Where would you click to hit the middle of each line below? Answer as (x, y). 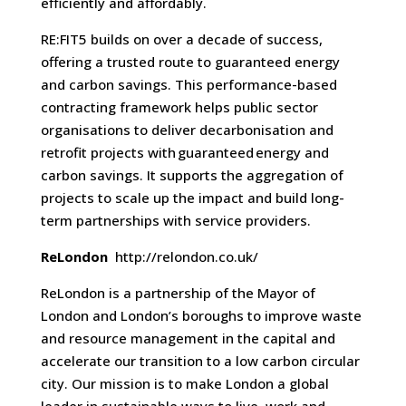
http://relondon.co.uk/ (183, 257)
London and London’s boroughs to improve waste (201, 316)
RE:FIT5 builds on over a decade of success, (181, 39)
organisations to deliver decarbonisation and (187, 130)
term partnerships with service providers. (175, 221)
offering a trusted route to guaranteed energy (190, 62)
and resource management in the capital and (188, 338)
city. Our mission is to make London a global (184, 384)
